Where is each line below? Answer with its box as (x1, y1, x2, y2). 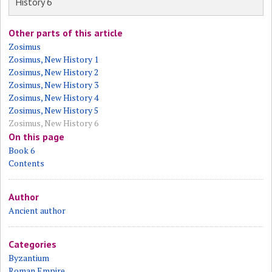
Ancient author (8, 205, 66, 216)
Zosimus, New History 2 (8, 66, 99, 78)
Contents (8, 157, 45, 169)
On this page (8, 131, 65, 143)
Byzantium (8, 252, 50, 263)
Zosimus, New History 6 (8, 117, 99, 129)
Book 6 (8, 144, 35, 156)
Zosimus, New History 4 (8, 92, 99, 103)
